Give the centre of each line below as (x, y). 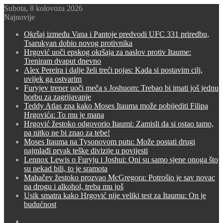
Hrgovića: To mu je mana (64, 115)
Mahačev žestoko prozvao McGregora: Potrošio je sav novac (119, 177)
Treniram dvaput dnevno (62, 61)
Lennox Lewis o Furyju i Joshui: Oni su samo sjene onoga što (121, 160)
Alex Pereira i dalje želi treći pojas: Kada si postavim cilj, (113, 70)
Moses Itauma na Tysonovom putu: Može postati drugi (110, 142)
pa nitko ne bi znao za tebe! (67, 133)
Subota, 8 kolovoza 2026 (43, 8)
